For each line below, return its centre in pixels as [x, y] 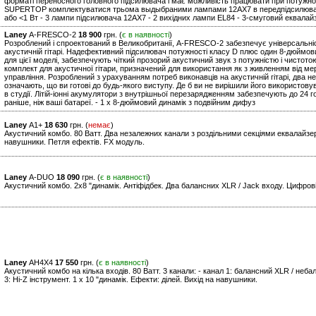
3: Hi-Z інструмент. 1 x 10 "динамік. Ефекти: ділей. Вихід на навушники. [131, 280]
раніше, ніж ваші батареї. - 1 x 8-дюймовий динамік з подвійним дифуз [130, 103]
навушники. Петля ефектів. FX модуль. [74, 142]
